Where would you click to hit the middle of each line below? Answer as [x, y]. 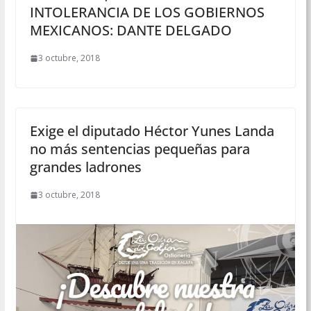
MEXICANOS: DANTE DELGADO [131, 31]
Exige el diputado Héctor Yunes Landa [152, 131]
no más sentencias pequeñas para [140, 149]
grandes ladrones [85, 167]
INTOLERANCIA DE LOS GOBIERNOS [147, 12]
